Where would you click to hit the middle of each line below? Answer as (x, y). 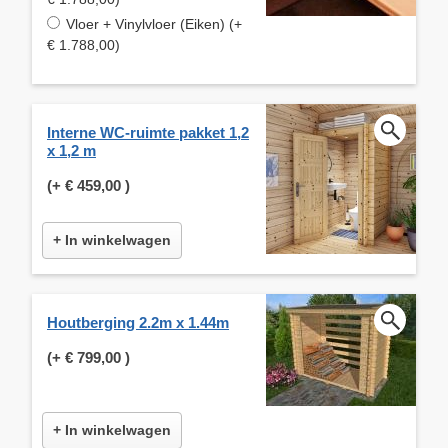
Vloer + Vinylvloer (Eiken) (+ (154, 23)
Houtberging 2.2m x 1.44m (138, 322)
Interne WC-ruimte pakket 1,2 (148, 132)
